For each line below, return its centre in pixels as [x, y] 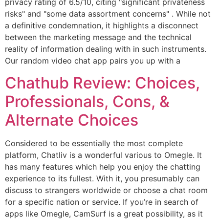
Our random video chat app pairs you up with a [93, 61]
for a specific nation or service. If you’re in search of [102, 202]
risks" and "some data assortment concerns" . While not [108, 14]
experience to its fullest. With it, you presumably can [102, 178]
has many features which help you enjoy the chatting [103, 166]
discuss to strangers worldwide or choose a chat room [106, 190]
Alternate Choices [72, 120]
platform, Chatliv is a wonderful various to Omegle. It [103, 155]
